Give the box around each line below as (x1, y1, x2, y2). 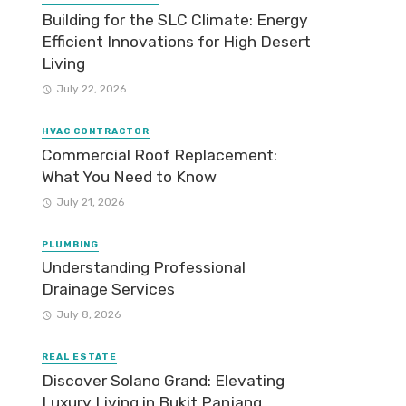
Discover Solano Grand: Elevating (42, 371, 285, 390)
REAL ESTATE (42, 352, 117, 363)
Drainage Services (42, 280, 175, 299)
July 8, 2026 (55, 308, 121, 322)
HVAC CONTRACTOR (42, 126, 150, 138)
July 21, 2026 (55, 195, 124, 208)
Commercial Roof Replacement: (42, 145, 277, 164)
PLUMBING (42, 238, 99, 250)
